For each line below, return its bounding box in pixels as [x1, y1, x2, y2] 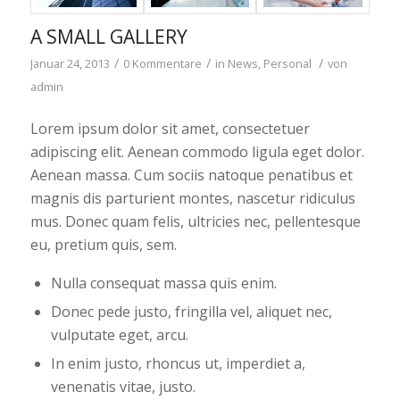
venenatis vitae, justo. [50, 376, 196, 396]
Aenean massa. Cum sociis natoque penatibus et [29, 165, 353, 186]
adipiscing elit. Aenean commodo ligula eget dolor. [29, 142, 364, 162]
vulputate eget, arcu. [50, 324, 188, 345]
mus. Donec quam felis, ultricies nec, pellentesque [29, 212, 361, 232]
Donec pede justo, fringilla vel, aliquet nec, [50, 301, 332, 321]
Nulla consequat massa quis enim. [50, 272, 277, 293]
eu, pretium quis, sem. [29, 235, 177, 255]
